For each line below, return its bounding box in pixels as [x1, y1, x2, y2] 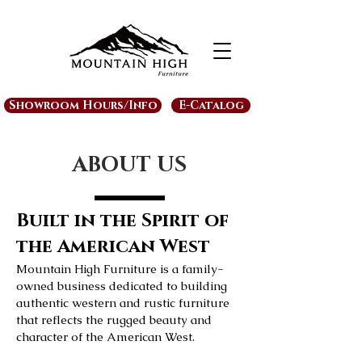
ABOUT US [72, 151, 187, 179]
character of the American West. [16, 329, 195, 344]
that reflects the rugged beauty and [16, 312, 212, 327]
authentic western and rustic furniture [16, 295, 229, 310]
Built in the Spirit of [16, 208, 229, 234]
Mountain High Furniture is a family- [16, 261, 224, 276]
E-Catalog [178, 98, 244, 113]
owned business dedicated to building [16, 278, 227, 293]
